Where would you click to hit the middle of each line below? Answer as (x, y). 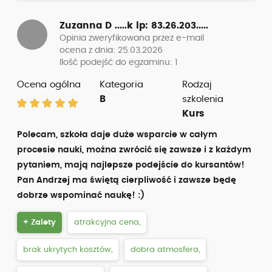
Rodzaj (197, 85)
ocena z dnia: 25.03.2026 (111, 50)
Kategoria (121, 85)
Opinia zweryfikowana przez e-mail (132, 38)
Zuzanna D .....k (98, 26)
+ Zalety (39, 223)
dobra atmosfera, (165, 250)
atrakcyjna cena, (107, 223)
